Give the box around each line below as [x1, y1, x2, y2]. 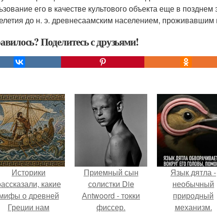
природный [173, 190, 214, 201]
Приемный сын [83, 167, 139, 178]
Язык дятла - [170, 167, 216, 178]
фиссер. [96, 201, 125, 213]
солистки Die [88, 178, 134, 189]
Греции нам [8, 201, 49, 213]
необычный [172, 178, 214, 189]
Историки [12, 167, 46, 178]
